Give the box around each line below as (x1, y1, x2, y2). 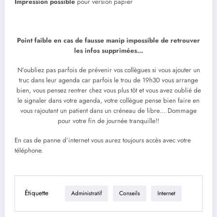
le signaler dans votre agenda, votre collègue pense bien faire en (17, 96, 200, 106)
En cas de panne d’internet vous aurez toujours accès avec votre (15, 136, 191, 145)
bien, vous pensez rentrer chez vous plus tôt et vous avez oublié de (16, 86, 201, 95)
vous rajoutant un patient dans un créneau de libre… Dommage (20, 106, 197, 116)
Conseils (119, 189, 140, 198)
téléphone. (15, 146, 43, 155)
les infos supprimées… (74, 46, 143, 56)
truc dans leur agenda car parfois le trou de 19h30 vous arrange (19, 76, 198, 85)
